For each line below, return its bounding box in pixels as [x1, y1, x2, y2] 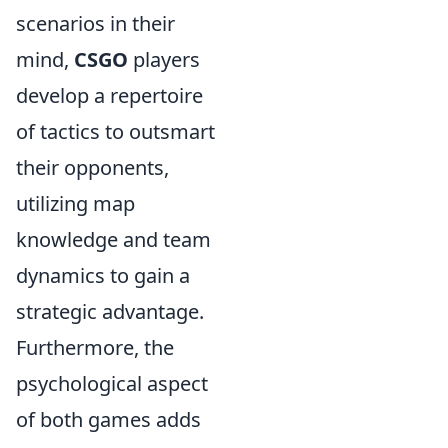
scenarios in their [16, 10, 175, 38]
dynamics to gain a [16, 262, 190, 290]
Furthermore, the [16, 334, 174, 362]
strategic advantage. [16, 298, 204, 326]
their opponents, [16, 154, 169, 182]
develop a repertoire [16, 82, 203, 110]
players [128, 46, 200, 74]
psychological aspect [16, 370, 208, 398]
